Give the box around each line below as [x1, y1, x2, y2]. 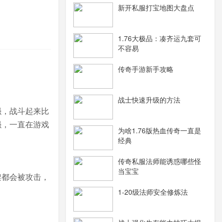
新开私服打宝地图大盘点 [118, 2, 194, 12]
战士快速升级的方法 [118, 95, 180, 105]
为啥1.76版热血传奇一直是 [118, 125, 201, 135]
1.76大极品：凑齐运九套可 [118, 33, 201, 43]
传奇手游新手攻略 [118, 64, 173, 74]
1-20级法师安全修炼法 [118, 187, 188, 197]
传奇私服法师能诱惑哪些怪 [118, 156, 201, 166]
